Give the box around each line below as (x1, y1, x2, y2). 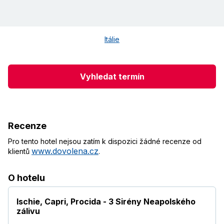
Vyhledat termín (79, 71, 144, 81)
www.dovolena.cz (31, 146, 98, 156)
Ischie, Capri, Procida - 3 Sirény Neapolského (16, 196, 195, 207)
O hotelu (8, 172, 45, 183)
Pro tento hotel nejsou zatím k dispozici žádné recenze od (8, 137, 201, 146)
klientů (8, 147, 31, 156)
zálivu (16, 206, 40, 216)
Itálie (104, 35, 119, 44)
